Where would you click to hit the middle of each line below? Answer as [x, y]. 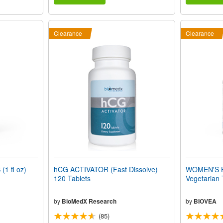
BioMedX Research [89, 201]
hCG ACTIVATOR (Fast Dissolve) [106, 169]
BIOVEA [205, 201]
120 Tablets [72, 178]
